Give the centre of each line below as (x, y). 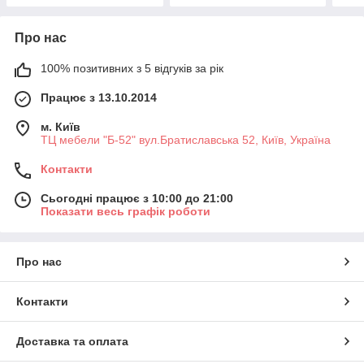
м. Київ (61, 126)
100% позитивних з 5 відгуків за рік (132, 68)
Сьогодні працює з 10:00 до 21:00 (137, 198)
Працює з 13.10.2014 (99, 97)
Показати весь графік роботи (126, 211)
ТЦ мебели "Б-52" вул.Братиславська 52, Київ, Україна (186, 139)
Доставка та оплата (72, 341)
